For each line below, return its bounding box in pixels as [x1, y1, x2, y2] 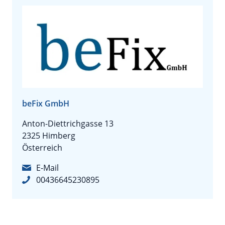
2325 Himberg [22, 130, 75, 142]
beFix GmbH [22, 98, 69, 109]
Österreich [22, 142, 62, 154]
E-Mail [36, 162, 59, 174]
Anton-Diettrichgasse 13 [22, 118, 114, 130]
